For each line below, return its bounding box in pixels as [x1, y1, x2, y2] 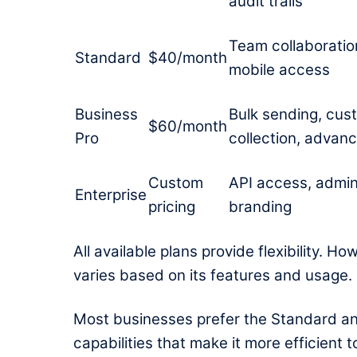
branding [229, 198, 292, 217]
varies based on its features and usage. [73, 266, 352, 285]
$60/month [148, 117, 227, 136]
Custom [148, 174, 203, 193]
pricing [148, 198, 195, 217]
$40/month [148, 49, 227, 68]
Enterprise [75, 186, 147, 205]
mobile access [229, 61, 330, 80]
